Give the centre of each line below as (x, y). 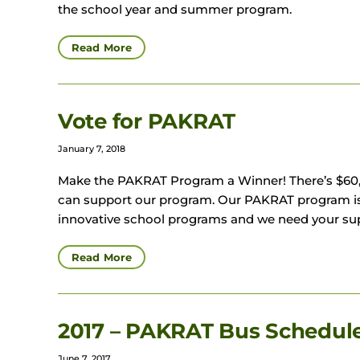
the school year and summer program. (175, 10)
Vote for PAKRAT (147, 122)
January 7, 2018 (92, 149)
